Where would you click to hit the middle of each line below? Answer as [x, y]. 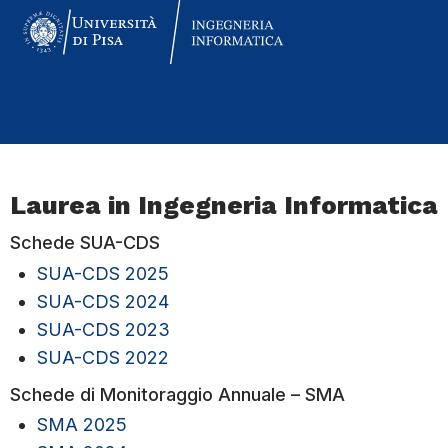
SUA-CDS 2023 [103, 329]
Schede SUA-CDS [85, 243]
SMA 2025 [82, 424]
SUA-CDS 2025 [103, 273]
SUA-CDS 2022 [103, 357]
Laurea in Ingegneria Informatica [224, 204]
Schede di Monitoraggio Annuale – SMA [177, 394]
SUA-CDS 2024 [103, 301]
